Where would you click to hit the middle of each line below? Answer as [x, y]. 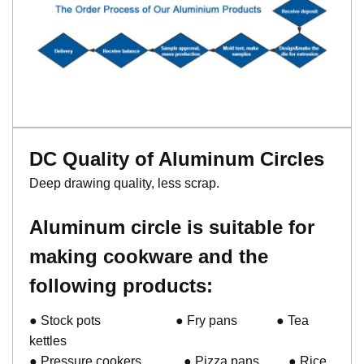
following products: [121, 285]
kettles [50, 340]
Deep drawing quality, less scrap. [124, 183]
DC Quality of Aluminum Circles [177, 158]
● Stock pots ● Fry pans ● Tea [169, 320]
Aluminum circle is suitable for [172, 227]
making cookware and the [149, 256]
